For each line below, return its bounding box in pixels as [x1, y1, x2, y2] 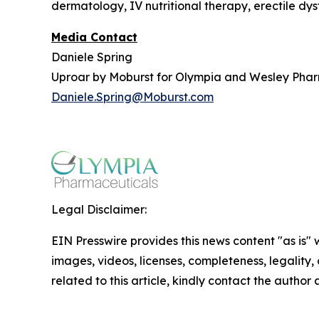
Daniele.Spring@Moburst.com [51, 90, 214, 104]
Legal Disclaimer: [51, 202, 147, 216]
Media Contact [51, 30, 137, 44]
